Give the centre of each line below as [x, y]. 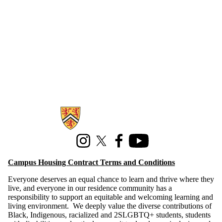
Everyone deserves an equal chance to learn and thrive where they [111, 179]
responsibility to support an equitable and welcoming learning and [111, 197]
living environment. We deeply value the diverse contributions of [110, 206]
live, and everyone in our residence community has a [90, 188]
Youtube [142, 145]
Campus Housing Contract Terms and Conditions [91, 163]
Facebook [124, 145]
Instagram [89, 145]
